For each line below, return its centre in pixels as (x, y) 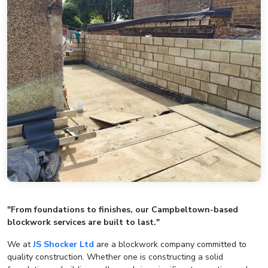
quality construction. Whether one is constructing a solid (115, 257)
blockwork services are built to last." (83, 222)
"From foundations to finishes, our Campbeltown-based (123, 209)
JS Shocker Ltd (63, 244)
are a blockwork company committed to (170, 244)
